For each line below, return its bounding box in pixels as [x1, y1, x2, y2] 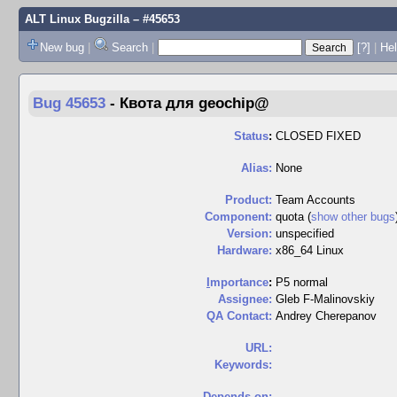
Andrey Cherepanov [276, 309, 377, 323]
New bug [39, 40, 84, 54]
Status [234, 129, 269, 143]
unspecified [276, 227, 334, 240]
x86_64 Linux [276, 244, 344, 257]
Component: [205, 210, 272, 223]
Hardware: [217, 244, 272, 257]
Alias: [241, 161, 272, 175]
